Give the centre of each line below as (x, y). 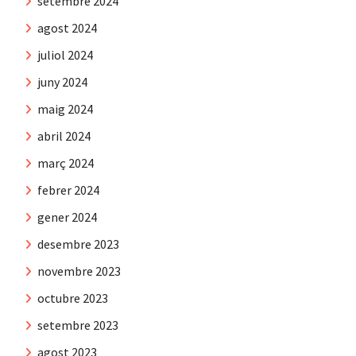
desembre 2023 (78, 244)
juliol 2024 (65, 54)
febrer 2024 (68, 190)
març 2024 (66, 163)
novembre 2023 (79, 271)
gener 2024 (67, 217)
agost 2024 (67, 27)
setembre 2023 (78, 325)
